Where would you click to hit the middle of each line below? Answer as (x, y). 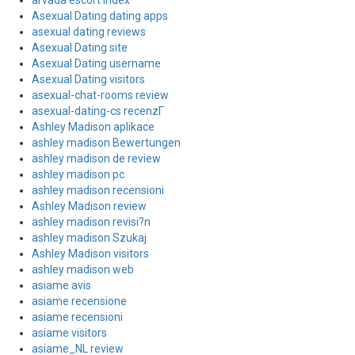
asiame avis (61, 285)
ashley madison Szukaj (89, 238)
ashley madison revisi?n (91, 222)
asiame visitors (69, 333)
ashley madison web (83, 269)
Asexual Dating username (96, 63)
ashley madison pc (78, 174)
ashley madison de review (96, 158)
